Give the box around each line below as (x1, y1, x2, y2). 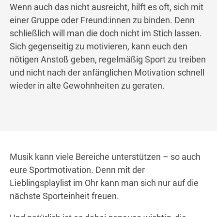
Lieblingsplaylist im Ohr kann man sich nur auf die (10, 178, 199, 188)
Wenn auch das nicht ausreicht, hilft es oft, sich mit (10, 2, 203, 13)
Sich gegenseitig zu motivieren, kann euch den (10, 41, 187, 52)
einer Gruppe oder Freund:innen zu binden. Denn (10, 15, 195, 26)
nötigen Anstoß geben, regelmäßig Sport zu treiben (10, 54, 206, 65)
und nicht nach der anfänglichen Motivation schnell (10, 67, 204, 78)
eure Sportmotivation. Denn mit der (10, 165, 145, 175)
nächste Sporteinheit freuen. (10, 191, 119, 201)
